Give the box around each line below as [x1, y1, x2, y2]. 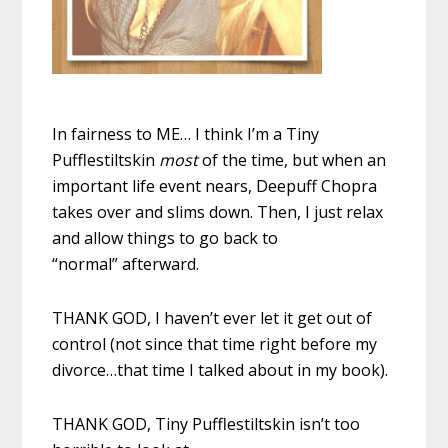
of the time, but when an [202, 149, 387, 172]
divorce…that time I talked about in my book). [52, 359, 389, 382]
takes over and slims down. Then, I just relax [52, 201, 384, 224]
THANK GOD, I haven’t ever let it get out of [52, 307, 373, 330]
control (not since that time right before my [52, 333, 378, 356]
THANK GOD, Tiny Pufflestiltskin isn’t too [52, 413, 361, 436]
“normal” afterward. [52, 253, 200, 276]
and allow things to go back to [52, 227, 279, 250]
